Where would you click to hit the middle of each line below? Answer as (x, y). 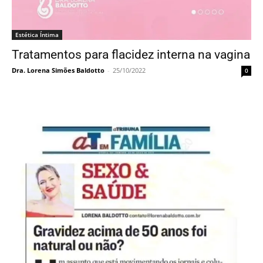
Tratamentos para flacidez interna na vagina (131, 55)
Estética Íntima (37, 35)
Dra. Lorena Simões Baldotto (58, 70)
